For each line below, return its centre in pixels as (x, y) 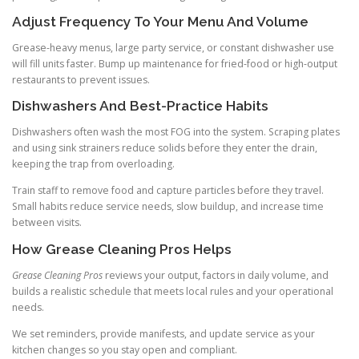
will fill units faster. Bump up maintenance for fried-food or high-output (175, 64)
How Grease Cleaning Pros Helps (122, 249)
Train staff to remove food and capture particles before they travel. (168, 191)
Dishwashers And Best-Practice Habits (140, 106)
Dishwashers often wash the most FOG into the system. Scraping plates (176, 132)
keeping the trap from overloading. (93, 164)
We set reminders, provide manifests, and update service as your (163, 333)
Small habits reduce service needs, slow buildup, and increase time (168, 207)
